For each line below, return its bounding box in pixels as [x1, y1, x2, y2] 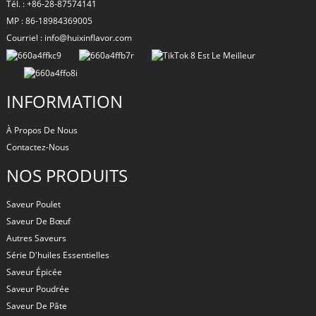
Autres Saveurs [6, 231, 66, 244]
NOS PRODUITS [6, 163, 128, 187]
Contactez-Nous [6, 140, 69, 153]
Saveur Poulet [6, 197, 61, 210]
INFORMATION [6, 89, 123, 113]
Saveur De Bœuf [6, 214, 71, 227]
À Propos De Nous [6, 123, 78, 136]
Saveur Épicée [6, 265, 62, 278]
